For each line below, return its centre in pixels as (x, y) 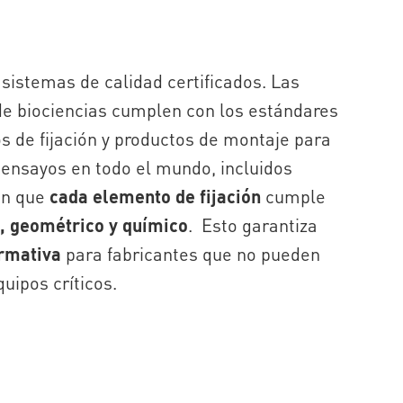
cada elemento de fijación (155, 196)
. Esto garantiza (253, 224)
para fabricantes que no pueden (191, 253)
